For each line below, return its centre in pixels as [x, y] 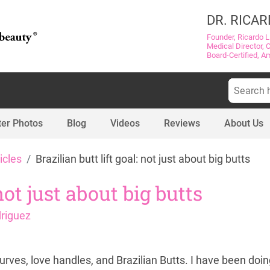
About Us [244, 123]
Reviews [182, 123]
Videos [125, 123]
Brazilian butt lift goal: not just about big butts [143, 159]
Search [240, 83]
